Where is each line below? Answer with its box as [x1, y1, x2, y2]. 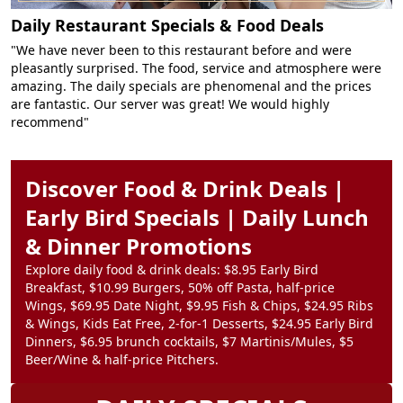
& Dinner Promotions [25, 231, 252, 262]
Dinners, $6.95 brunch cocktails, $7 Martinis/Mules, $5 [25, 333, 354, 351]
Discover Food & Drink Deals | [25, 174, 345, 204]
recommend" [11, 113, 89, 131]
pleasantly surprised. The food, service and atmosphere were [11, 59, 381, 77]
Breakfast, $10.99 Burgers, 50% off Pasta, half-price [25, 279, 335, 297]
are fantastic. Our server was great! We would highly [11, 95, 329, 113]
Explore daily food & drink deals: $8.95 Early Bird [25, 261, 318, 279]
